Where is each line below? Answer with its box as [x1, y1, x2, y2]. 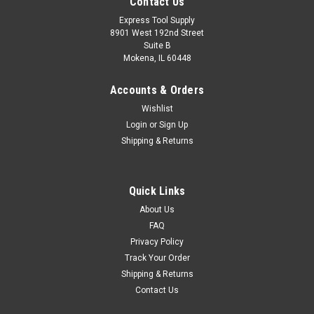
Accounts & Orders [109, 83, 205, 97]
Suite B [143, 41, 171, 50]
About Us [139, 205, 175, 214]
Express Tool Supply [119, 15, 195, 25]
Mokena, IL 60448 [123, 53, 191, 63]
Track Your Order [124, 253, 190, 263]
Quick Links [128, 184, 186, 198]
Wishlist [141, 104, 173, 114]
